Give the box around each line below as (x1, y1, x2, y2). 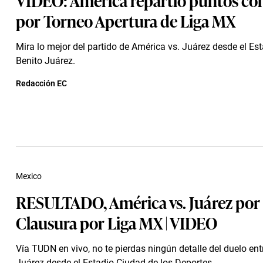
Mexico (16, 171, 42, 181)
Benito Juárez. (16, 55, 75, 66)
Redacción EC (16, 79, 67, 88)
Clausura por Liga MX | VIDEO (16, 210, 217, 234)
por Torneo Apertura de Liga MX (16, 8, 235, 32)
